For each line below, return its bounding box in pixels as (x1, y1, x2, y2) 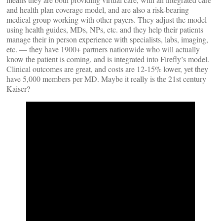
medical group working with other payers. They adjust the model (6, 14, 207, 25)
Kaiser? (6, 83, 30, 94)
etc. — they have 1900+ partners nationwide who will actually (6, 44, 200, 54)
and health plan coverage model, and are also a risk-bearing (6, 4, 189, 15)
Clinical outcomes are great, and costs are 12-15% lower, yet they (6, 64, 208, 74)
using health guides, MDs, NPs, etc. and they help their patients (6, 24, 203, 35)
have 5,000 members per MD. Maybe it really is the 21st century (6, 74, 206, 84)
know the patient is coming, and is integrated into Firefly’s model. (6, 54, 209, 64)
